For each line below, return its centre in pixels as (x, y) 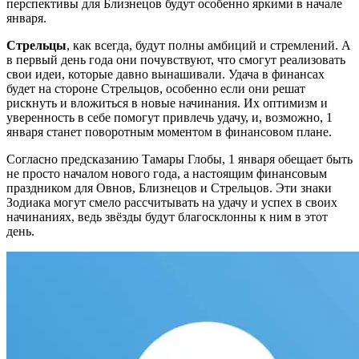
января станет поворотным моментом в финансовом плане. (169, 132)
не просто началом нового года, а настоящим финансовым (167, 174)
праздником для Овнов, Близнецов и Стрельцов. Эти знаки (169, 188)
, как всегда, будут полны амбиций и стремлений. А (209, 46)
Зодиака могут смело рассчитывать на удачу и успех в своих (172, 203)
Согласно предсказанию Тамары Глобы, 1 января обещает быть (179, 159)
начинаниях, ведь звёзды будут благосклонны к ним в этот (167, 217)
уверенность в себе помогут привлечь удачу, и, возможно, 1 (169, 118)
